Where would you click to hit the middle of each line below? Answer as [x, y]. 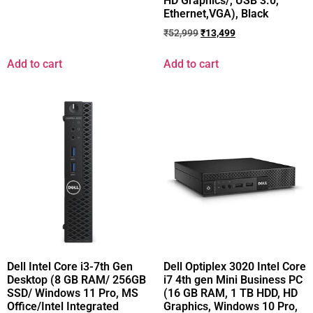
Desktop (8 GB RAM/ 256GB [77, 279]
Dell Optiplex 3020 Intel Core [235, 266]
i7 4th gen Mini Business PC [233, 279]
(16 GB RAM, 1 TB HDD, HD [231, 293]
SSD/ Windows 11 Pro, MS [73, 293]
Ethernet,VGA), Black [216, 14]
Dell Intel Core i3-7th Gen [70, 266]
